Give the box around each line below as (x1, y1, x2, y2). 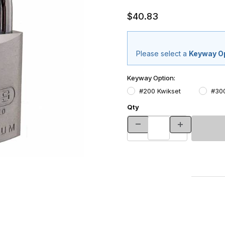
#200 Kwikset (139, 86, 181, 95)
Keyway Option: (127, 74, 175, 82)
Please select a (136, 49, 189, 58)
